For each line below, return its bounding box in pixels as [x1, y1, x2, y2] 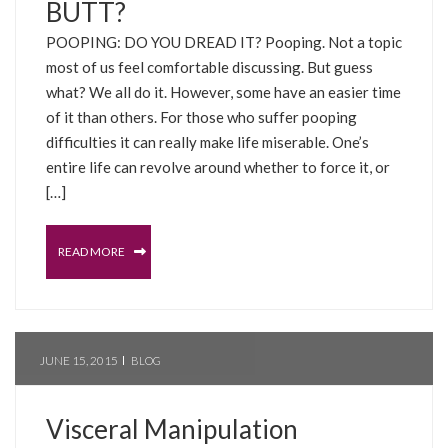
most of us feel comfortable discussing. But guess [46, 57, 373, 76]
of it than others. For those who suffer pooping [46, 107, 357, 126]
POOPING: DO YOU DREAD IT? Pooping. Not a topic [46, 32, 402, 51]
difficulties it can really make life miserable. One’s [46, 132, 369, 151]
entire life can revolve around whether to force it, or [46, 157, 390, 176]
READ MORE [58, 243, 127, 259]
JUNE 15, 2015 [40, 352, 118, 368]
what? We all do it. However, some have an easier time [46, 82, 401, 101]
